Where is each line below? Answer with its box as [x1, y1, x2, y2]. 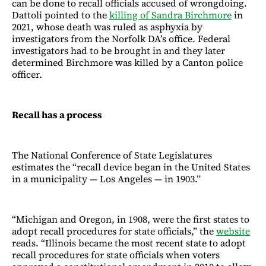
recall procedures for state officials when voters [12, 248, 220, 261]
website [216, 224, 250, 237]
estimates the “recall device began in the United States [12, 160, 250, 173]
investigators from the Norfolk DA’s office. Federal [12, 31, 230, 45]
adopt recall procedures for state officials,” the [12, 224, 216, 237]
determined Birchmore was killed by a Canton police [12, 55, 243, 69]
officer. [12, 67, 42, 81]
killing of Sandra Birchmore [109, 8, 232, 21]
